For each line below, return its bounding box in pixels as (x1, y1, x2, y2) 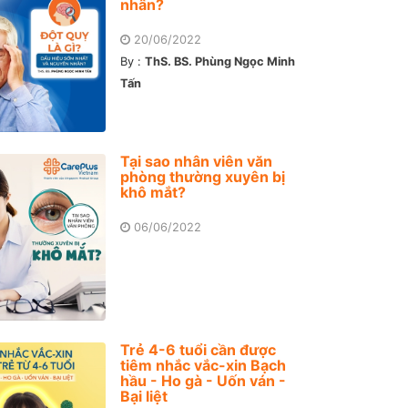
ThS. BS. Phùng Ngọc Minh (145, 54, 296, 68)
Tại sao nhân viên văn (120, 152, 273, 171)
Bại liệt (120, 387, 168, 406)
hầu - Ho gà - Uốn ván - (120, 372, 287, 391)
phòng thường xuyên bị (120, 168, 286, 187)
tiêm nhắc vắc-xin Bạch (120, 356, 287, 375)
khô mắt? (120, 183, 187, 202)
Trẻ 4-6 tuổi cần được (120, 341, 277, 360)
